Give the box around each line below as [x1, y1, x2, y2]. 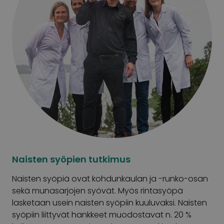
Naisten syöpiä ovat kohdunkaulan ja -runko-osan [12, 173, 208, 184]
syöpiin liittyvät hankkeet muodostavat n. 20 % [12, 209, 191, 220]
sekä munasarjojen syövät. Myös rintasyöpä [12, 185, 183, 196]
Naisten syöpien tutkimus [12, 153, 130, 165]
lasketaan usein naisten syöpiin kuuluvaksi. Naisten [12, 197, 207, 208]
